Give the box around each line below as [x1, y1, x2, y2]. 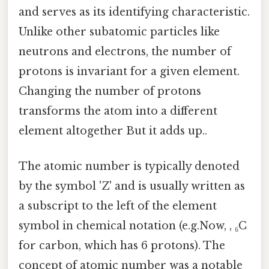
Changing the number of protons [19, 85, 201, 98]
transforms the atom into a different [19, 104, 217, 118]
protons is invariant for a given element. [19, 65, 240, 79]
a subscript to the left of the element [19, 199, 217, 213]
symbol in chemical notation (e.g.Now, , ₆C [19, 219, 247, 233]
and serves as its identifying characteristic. [19, 5, 250, 19]
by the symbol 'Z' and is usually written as [19, 180, 245, 193]
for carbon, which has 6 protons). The [19, 239, 225, 253]
